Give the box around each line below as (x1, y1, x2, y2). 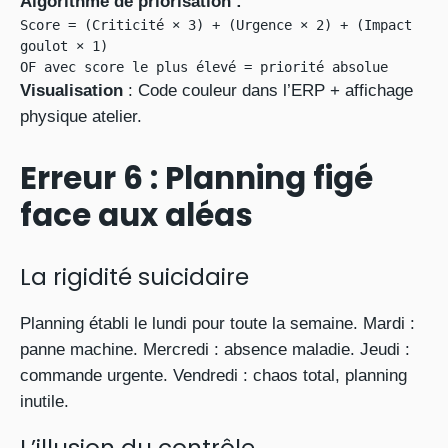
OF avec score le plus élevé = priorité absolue (20, 59, 388, 75)
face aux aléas (20, 193, 253, 237)
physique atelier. (20, 107, 142, 126)
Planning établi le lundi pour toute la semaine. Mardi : (20, 314, 415, 333)
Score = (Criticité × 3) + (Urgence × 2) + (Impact (20, 17, 412, 33)
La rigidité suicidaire (20, 261, 249, 293)
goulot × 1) (20, 38, 108, 54)
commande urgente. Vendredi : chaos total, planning (20, 366, 407, 385)
